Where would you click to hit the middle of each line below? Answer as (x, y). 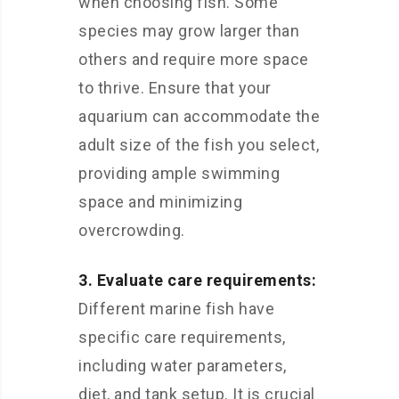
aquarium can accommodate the (199, 116)
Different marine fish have (176, 308)
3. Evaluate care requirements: (197, 280)
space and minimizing (160, 201)
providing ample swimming (179, 173)
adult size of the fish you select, (199, 144)
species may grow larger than (189, 30)
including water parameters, (183, 365)
